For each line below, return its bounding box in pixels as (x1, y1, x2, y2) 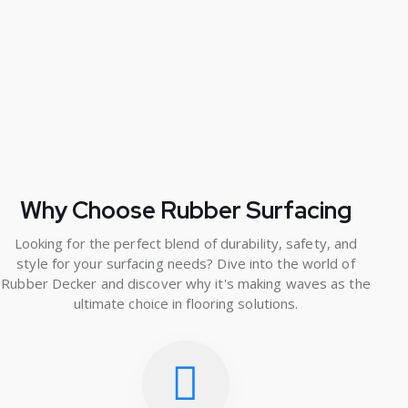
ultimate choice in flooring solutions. (73, 294, 299, 313)
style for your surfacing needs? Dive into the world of (16, 254, 355, 273)
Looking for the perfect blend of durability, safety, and (14, 234, 358, 253)
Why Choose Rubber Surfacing (19, 195, 352, 227)
